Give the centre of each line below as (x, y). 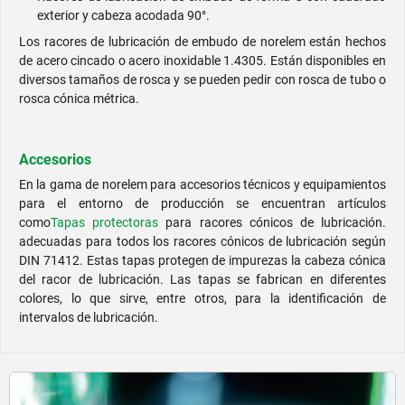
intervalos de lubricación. (89, 318)
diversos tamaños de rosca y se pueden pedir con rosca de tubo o (202, 80)
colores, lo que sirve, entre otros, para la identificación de (202, 299)
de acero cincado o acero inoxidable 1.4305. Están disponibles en (202, 61)
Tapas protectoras (105, 223)
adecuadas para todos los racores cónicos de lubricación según (202, 242)
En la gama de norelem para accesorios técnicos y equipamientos (202, 185)
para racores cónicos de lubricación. (276, 223)
